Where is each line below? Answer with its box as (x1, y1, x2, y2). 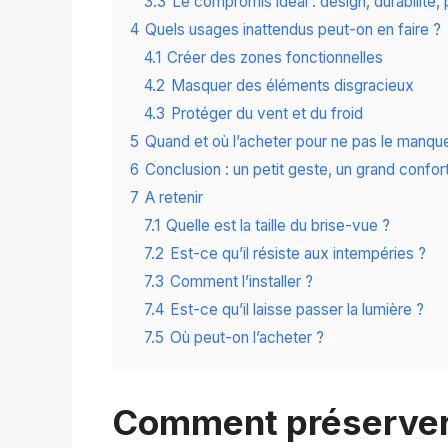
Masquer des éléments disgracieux (171, 76, 414, 96)
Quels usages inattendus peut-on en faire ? (145, 20, 441, 40)
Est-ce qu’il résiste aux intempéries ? (170, 244, 426, 264)
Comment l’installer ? (170, 272, 313, 292)
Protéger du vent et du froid (171, 104, 363, 124)
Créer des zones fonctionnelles (167, 48, 383, 68)
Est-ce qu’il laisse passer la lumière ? (170, 300, 424, 320)
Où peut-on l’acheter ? (170, 328, 324, 348)
